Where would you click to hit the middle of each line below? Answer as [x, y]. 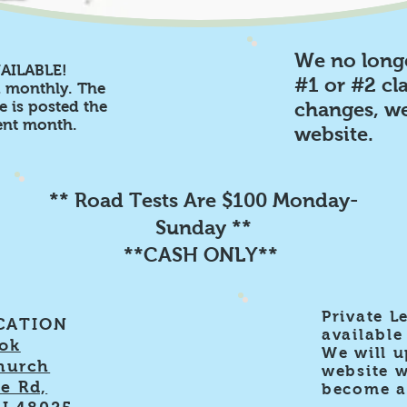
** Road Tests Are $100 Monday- [203, 200]
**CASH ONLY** [203, 255]
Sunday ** [203, 228]
